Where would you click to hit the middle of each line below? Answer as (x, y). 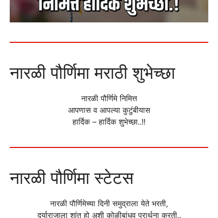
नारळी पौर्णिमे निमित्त (109, 99)
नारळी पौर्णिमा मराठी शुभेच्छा (92, 73)
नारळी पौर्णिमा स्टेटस (72, 178)
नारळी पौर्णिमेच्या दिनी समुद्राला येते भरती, (109, 204)
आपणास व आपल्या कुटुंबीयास (109, 110)
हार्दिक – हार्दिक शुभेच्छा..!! (109, 122)
